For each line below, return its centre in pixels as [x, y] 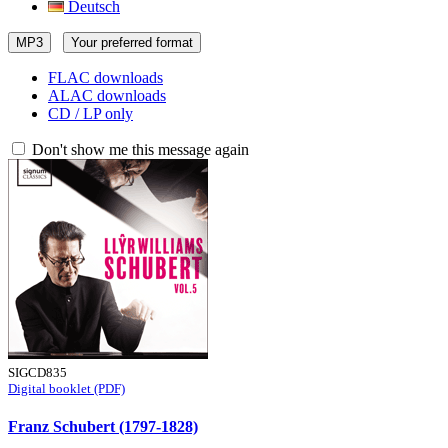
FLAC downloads [105, 77]
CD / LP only [90, 113]
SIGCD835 [37, 372]
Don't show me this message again [138, 149]
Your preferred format [132, 42]
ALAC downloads [107, 95]
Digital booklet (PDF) [66, 388]
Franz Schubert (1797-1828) [103, 427]
